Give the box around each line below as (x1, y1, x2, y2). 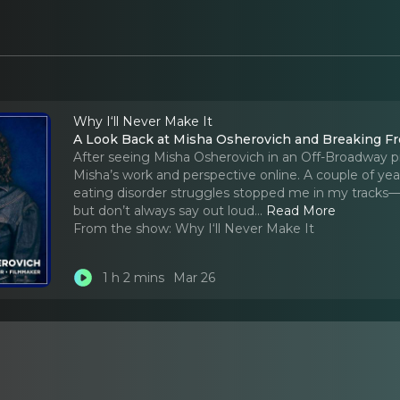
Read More (266, 202, 337, 219)
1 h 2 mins (102, 270, 164, 287)
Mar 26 (173, 270, 216, 287)
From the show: (73, 220, 172, 237)
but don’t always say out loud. (73, 202, 258, 219)
